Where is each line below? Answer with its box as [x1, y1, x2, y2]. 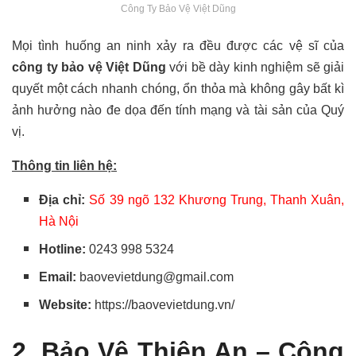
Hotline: [39, 242, 87, 256]
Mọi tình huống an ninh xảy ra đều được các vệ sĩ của [12, 38, 344, 52]
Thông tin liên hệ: [12, 158, 117, 172]
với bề [165, 60, 209, 74]
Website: [39, 297, 95, 311]
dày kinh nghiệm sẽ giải [209, 60, 344, 74]
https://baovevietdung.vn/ [95, 297, 235, 311]
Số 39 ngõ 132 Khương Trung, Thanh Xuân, [89, 192, 345, 207]
